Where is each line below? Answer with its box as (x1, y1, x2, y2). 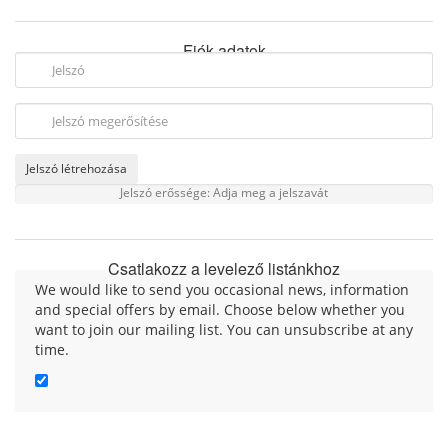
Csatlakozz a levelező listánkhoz (108, 257, 340, 280)
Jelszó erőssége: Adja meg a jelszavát (120, 184, 328, 200)
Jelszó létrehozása (26, 160, 127, 177)
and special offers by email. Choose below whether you (35, 300, 405, 319)
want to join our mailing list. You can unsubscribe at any (35, 320, 413, 339)
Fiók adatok (182, 39, 266, 62)
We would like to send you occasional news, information (35, 280, 409, 299)
